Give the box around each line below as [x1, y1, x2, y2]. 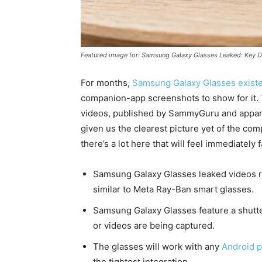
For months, [81, 77, 132, 89]
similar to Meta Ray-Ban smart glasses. [93, 184, 254, 195]
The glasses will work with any [93, 241, 222, 253]
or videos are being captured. [93, 220, 215, 232]
